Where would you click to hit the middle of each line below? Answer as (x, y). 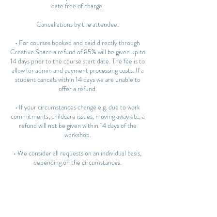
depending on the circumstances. (77, 162)
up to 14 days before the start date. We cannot (77, 208)
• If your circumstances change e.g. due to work (77, 107)
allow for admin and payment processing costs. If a (77, 70)
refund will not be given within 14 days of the (77, 125)
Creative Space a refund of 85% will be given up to (77, 52)
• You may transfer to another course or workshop (77, 199)
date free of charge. (77, 6)
